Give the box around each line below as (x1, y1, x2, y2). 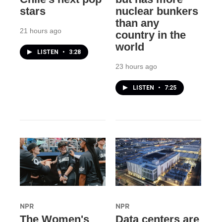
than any (115, 17, 159, 30)
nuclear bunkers (115, 5, 198, 18)
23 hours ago (115, 62, 157, 71)
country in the (115, 29, 186, 42)
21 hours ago (20, 27, 61, 35)
